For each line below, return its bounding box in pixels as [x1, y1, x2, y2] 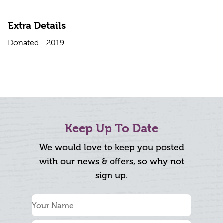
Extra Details [8, 20, 66, 32]
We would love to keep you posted [39, 142, 184, 153]
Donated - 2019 [8, 38, 64, 48]
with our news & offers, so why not [39, 156, 184, 167]
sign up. [95, 170, 128, 181]
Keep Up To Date [65, 121, 158, 136]
